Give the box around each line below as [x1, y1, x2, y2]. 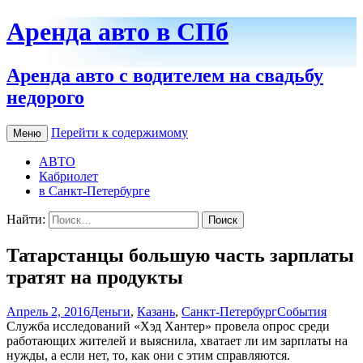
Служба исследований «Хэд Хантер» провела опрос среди [6, 318, 330, 333]
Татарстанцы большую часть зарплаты [6, 244, 354, 266]
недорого [6, 86, 84, 108]
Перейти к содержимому [51, 125, 188, 139]
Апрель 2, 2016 [6, 304, 90, 318]
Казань [137, 304, 175, 318]
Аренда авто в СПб [6, 17, 228, 47]
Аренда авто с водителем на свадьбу [6, 64, 323, 86]
